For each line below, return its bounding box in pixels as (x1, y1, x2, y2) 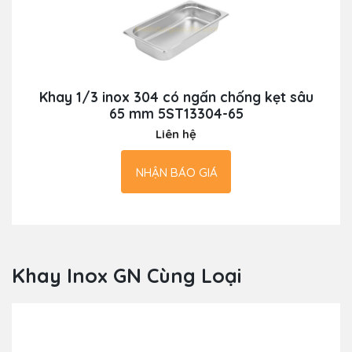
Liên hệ (156, 126, 196, 142)
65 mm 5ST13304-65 (108, 104, 244, 123)
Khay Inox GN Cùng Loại (12, 263, 241, 288)
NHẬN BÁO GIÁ (136, 165, 218, 181)
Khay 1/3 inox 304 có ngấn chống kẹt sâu (38, 88, 313, 106)
